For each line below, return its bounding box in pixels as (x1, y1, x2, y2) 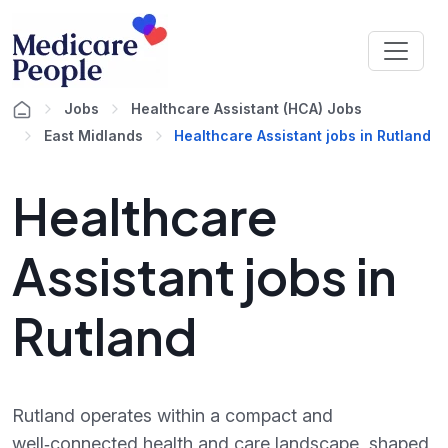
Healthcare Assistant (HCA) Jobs (131, 100, 362, 117)
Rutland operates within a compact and (12, 405, 333, 426)
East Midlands (44, 127, 143, 144)
